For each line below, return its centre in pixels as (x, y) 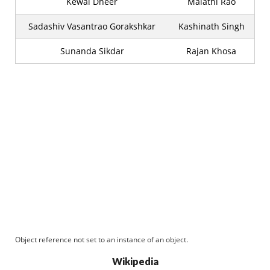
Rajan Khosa (211, 51)
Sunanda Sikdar (92, 51)
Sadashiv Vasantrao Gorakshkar (92, 26)
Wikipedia (135, 261)
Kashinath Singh (211, 26)
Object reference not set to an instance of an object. (102, 240)
